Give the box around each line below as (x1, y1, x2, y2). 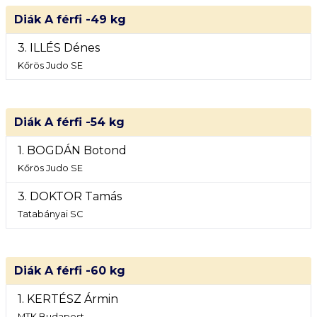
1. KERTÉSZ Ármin (18, 292, 118, 306)
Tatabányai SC (18, 209, 83, 219)
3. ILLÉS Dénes (18, 41, 100, 54)
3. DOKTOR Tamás (18, 190, 122, 203)
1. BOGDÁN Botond (18, 144, 127, 157)
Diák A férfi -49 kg (14, 13, 126, 26)
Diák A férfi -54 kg (14, 115, 125, 129)
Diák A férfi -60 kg (14, 264, 125, 277)
